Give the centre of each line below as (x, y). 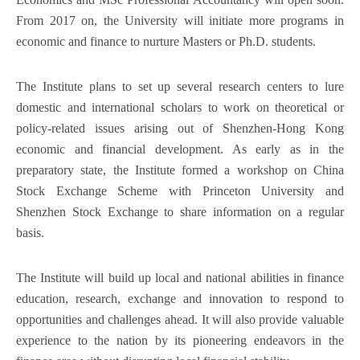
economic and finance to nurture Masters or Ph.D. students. (166, 41)
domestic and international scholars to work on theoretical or (180, 107)
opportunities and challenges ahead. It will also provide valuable (180, 319)
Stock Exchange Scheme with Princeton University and (180, 191)
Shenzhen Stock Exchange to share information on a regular (180, 212)
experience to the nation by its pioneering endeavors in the (180, 340)
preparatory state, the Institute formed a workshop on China (180, 170)
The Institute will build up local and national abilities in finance (180, 278)
